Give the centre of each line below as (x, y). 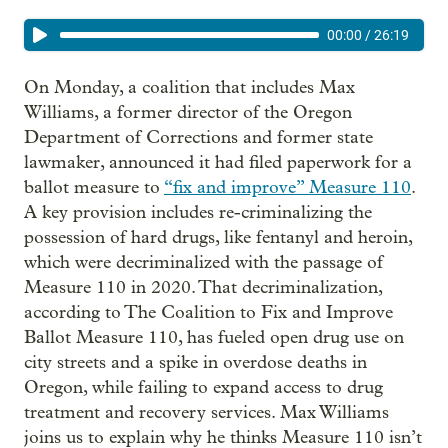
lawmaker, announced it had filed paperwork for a (218, 162)
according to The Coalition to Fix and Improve (208, 312)
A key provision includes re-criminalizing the (198, 212)
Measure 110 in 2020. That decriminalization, (203, 287)
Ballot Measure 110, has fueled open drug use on (214, 337)
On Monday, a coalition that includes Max (189, 87)
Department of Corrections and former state (198, 137)
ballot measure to (94, 187)
